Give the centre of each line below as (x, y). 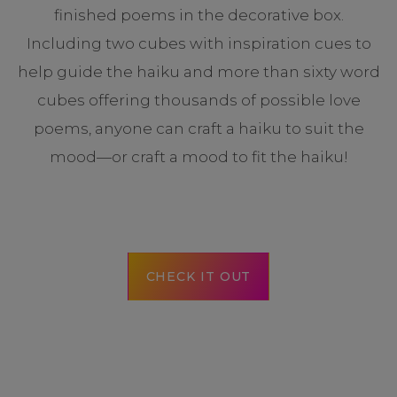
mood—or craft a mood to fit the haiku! (198, 157)
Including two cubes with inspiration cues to (198, 43)
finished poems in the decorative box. (198, 15)
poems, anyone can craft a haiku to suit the (198, 128)
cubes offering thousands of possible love (198, 100)
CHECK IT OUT (198, 276)
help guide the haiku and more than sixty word (198, 72)
